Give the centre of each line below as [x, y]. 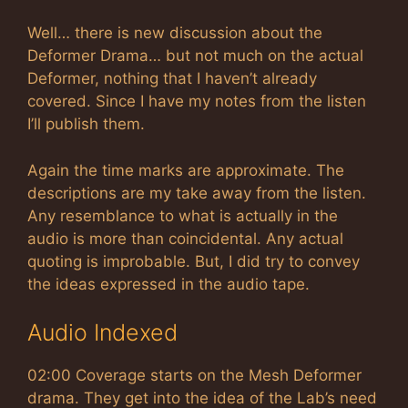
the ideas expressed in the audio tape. [168, 284]
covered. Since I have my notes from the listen [197, 101]
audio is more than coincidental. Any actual [185, 238]
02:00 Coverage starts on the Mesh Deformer [194, 375]
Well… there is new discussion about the [175, 33]
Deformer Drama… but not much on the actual [195, 56]
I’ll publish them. [86, 124]
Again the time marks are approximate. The [186, 170]
